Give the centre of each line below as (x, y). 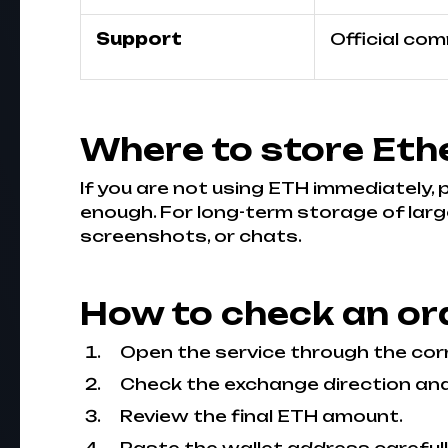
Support (139, 39)
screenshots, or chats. (191, 236)
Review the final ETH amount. (261, 416)
